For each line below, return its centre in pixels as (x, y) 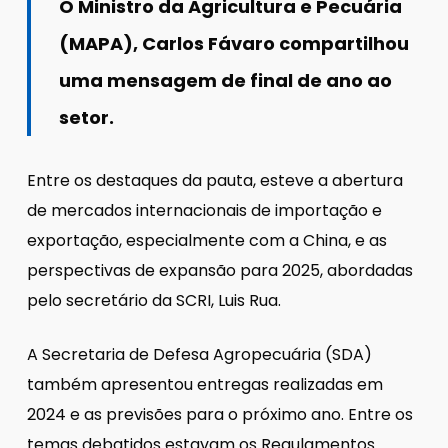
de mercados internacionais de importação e (204, 210)
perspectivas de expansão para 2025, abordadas (219, 270)
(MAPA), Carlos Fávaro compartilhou (234, 43)
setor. (87, 117)
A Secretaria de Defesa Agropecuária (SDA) (199, 354)
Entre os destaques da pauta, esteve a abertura (214, 180)
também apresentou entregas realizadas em (204, 384)
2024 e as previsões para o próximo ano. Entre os (219, 414)
